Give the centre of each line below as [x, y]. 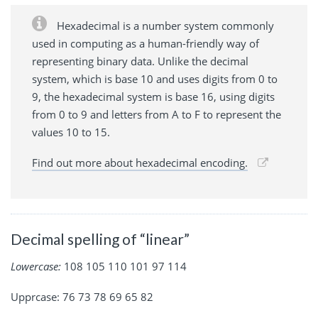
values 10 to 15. [71, 132]
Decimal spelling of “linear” [100, 239]
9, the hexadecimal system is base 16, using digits [153, 97]
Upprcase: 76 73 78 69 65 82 [82, 296]
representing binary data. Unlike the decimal [140, 61]
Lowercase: [36, 266]
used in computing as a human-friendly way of [146, 44]
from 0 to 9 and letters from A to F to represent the [157, 115]
